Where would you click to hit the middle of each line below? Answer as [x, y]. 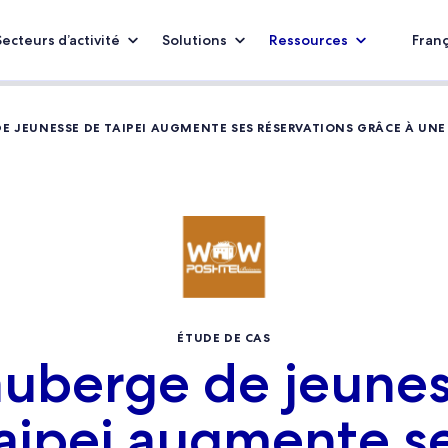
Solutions [194, 40]
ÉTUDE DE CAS [224, 337]
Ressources [308, 40]
